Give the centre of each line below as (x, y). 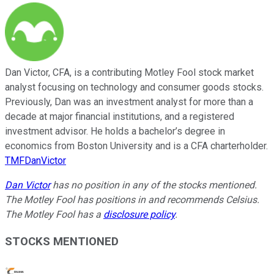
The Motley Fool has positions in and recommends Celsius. (132, 199)
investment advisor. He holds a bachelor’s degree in (115, 131)
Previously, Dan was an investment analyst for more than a (129, 102)
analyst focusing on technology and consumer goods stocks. (134, 87)
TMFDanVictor (35, 160)
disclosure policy (139, 214)
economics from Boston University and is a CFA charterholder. (136, 146)
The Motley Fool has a (54, 214)
